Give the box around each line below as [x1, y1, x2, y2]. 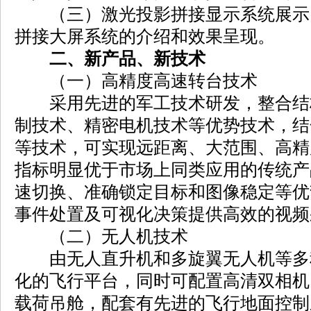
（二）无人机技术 [15, 226, 188, 246]
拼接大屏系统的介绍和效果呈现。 [15, 26, 275, 47]
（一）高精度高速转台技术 [15, 71, 258, 91]
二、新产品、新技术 [49, 49, 205, 69]
